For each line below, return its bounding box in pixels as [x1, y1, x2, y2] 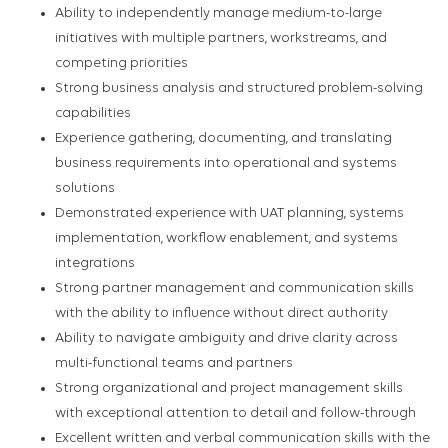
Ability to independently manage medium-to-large [55, 6, 382, 22]
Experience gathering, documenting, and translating [55, 131, 392, 147]
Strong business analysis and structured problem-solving [55, 81, 423, 97]
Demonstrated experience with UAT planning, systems [55, 206, 404, 222]
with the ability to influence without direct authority [55, 306, 388, 322]
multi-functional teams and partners [55, 356, 293, 372]
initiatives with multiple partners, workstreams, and [55, 31, 387, 47]
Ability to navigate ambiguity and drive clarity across [55, 331, 398, 347]
